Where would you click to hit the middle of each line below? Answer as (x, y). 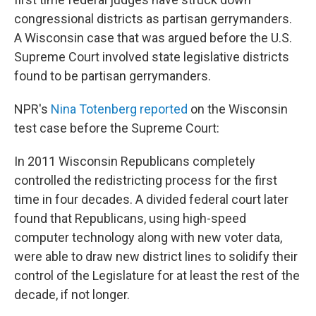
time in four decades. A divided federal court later (151, 199)
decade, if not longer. (72, 294)
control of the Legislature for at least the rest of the (157, 275)
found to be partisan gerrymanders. (113, 76)
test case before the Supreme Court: (117, 128)
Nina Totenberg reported (119, 109)
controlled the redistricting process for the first (146, 180)
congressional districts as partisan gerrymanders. (153, 19)
